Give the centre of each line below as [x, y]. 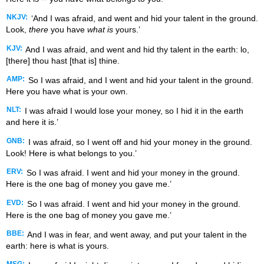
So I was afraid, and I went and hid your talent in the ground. [140, 80]
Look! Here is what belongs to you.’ [71, 153]
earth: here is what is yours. [57, 246]
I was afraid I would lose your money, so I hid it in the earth [133, 111]
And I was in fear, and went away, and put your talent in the [136, 235]
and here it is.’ [32, 122]
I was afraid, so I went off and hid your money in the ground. [139, 142]
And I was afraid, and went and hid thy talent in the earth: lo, [136, 49]
